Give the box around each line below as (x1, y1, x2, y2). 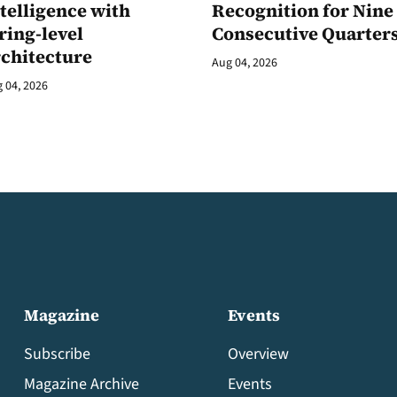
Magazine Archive (24, 373, 140, 395)
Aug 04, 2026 (212, 54, 277, 72)
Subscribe (24, 343, 91, 365)
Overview (227, 343, 289, 365)
